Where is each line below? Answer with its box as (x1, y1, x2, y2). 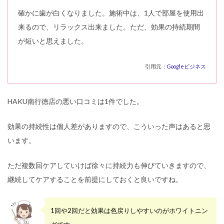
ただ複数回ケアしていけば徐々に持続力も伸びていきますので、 (7, 161, 210, 170)
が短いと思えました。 (18, 36, 88, 45)
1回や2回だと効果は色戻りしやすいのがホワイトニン (50, 206, 208, 215)
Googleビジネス (167, 63, 206, 70)
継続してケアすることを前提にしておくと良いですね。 (7, 175, 182, 184)
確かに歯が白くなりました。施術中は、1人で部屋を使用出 (18, 8, 204, 17)
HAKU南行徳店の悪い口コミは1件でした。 (7, 97, 143, 106)
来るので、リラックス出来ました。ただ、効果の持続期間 (18, 22, 200, 31)
